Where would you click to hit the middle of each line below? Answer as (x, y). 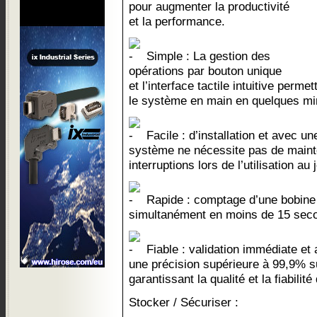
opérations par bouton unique (205, 71)
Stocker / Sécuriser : (184, 302)
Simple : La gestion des (207, 56)
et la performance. (177, 21)
